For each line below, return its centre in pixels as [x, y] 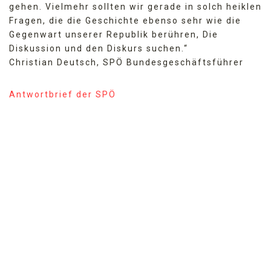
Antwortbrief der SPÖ [63, 94]
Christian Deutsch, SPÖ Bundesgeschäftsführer [126, 62]
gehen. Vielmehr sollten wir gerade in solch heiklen [135, 6]
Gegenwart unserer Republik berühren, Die [114, 34]
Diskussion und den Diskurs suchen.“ [99, 48]
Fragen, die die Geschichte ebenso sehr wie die [125, 20]
